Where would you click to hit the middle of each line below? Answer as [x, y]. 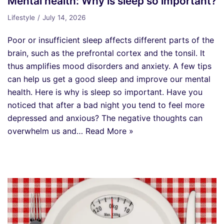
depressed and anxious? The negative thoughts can [105, 118]
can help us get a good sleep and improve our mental [109, 79]
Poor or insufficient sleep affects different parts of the [111, 40]
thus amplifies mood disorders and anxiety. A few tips [109, 66]
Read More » [109, 131]
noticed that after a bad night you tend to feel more [106, 105]
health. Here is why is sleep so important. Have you [105, 92]
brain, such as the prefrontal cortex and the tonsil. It [106, 53]
